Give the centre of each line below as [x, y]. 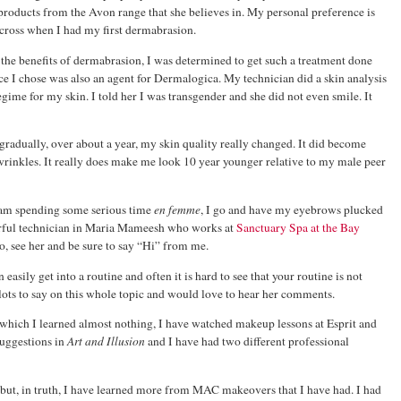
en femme [177, 209]
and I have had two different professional [247, 341]
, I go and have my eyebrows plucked [292, 209]
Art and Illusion [106, 341]
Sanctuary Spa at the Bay [298, 227]
